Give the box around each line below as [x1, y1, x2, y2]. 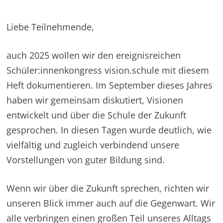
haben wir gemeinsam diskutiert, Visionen [6, 94, 184, 106]
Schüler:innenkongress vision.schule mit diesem [6, 64, 210, 76]
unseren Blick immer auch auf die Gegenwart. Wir [6, 197, 216, 209]
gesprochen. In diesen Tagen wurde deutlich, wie [6, 123, 212, 136]
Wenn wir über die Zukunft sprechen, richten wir [6, 182, 210, 194]
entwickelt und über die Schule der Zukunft [6, 109, 187, 121]
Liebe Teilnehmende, [6, 20, 95, 33]
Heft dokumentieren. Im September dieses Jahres [6, 79, 213, 91]
